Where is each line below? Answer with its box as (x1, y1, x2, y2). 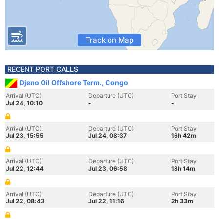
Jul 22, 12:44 (6, 165, 44, 172)
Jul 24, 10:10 (6, 99, 43, 107)
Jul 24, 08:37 (88, 132, 127, 139)
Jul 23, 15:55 (6, 132, 44, 139)
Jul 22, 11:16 (88, 197, 124, 205)
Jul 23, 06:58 (88, 165, 127, 172)
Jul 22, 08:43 (6, 197, 44, 205)
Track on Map (86, 35, 133, 44)
